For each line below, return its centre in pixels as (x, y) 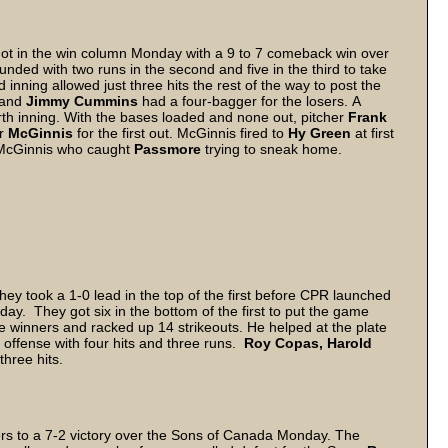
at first (372, 133)
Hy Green (319, 133)
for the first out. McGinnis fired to (180, 133)
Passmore (169, 149)
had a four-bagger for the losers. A (249, 101)
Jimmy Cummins (82, 101)
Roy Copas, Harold (306, 343)
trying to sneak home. (273, 149)
